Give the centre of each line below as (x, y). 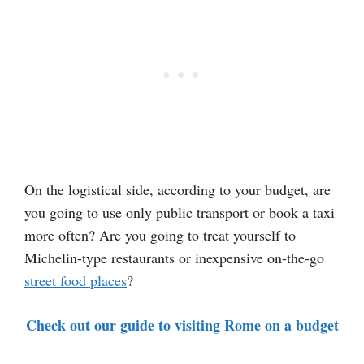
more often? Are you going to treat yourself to (160, 235)
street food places (76, 281)
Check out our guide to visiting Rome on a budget (182, 325)
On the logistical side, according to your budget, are (178, 190)
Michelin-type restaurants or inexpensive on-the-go (174, 258)
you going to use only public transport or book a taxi (180, 212)
